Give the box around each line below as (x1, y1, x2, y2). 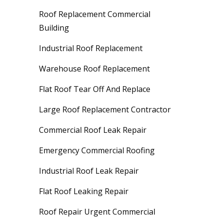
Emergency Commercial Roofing (39, 145, 155, 156)
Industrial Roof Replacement (39, 42, 143, 54)
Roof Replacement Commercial (39, 8, 150, 19)
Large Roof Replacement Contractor (39, 104, 171, 115)
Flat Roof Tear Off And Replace (39, 83, 150, 94)
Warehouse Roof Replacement (39, 63, 150, 74)
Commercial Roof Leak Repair (39, 124, 146, 135)
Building (39, 22, 69, 33)
